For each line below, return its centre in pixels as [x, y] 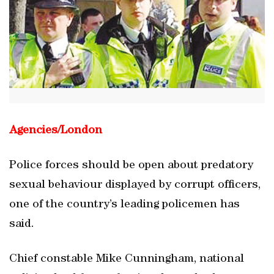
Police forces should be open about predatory [131, 166]
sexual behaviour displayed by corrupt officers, [135, 185]
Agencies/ [35, 131]
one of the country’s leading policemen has [124, 205]
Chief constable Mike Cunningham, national [127, 259]
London [81, 131]
